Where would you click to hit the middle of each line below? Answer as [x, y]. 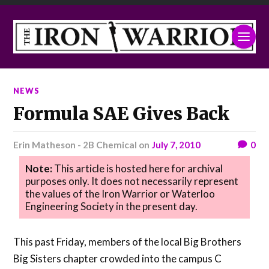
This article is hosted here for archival [138, 168]
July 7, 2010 [176, 144]
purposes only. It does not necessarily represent [132, 181]
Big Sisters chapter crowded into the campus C [118, 258]
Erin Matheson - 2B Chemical [78, 144]
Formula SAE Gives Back [121, 113]
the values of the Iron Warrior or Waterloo [120, 193]
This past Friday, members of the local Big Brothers [128, 241]
